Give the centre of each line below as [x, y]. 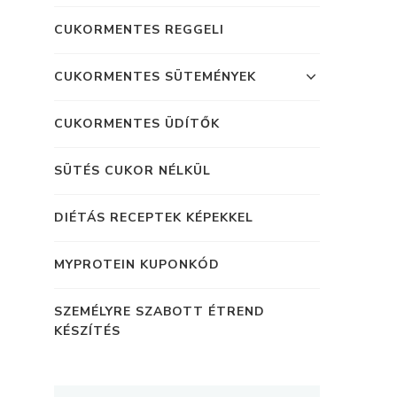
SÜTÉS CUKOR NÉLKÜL [132, 171]
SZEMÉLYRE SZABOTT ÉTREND [160, 312]
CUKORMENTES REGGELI [139, 30]
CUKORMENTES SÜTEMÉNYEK [155, 77]
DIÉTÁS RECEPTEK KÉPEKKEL [154, 218]
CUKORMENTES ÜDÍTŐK [137, 124]
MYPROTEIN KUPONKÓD [137, 265]
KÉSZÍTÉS [87, 331]
